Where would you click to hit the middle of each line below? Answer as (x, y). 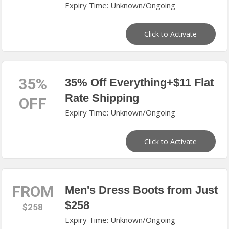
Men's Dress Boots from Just (142, 190)
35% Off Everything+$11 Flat (140, 83)
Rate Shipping (102, 98)
